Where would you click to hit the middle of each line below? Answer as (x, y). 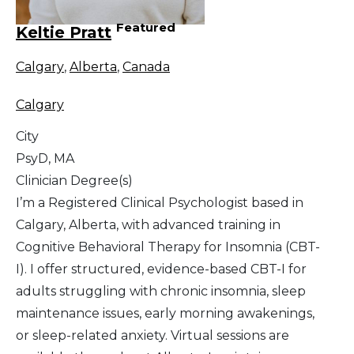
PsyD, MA (45, 158)
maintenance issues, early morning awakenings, (165, 313)
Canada (146, 66)
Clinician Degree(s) (74, 180)
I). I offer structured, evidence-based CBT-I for (161, 269)
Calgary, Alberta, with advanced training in (148, 224)
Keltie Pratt (64, 32)
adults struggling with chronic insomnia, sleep (161, 291)
